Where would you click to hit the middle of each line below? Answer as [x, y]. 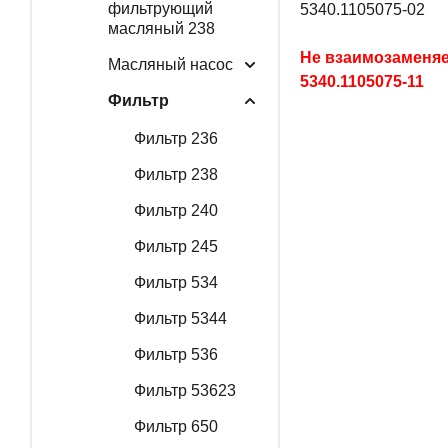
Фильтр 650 [175, 426]
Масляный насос [170, 64]
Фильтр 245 [175, 246]
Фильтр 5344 [180, 318]
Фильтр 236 [175, 138]
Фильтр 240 [175, 210]
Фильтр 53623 [184, 390]
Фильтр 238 [175, 174]
